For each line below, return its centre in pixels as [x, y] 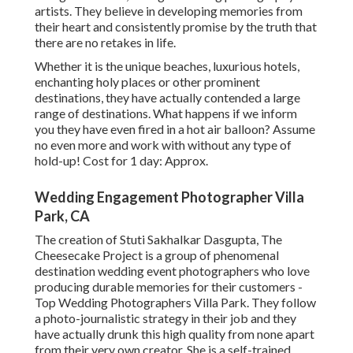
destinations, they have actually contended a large [167, 98]
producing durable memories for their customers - [169, 287]
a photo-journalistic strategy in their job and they [165, 318]
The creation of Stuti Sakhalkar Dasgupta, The [158, 240]
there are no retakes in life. [105, 43]
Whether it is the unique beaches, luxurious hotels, [167, 66]
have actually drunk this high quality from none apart [175, 334]
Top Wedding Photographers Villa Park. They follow [175, 303]
